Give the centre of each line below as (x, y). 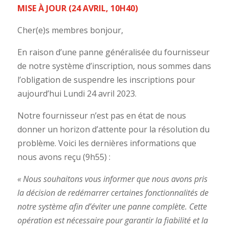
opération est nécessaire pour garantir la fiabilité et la (112, 220)
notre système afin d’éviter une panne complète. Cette (112, 207)
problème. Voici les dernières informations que (107, 143)
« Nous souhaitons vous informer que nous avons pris (112, 179)
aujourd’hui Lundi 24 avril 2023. (77, 94)
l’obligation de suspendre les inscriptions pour (106, 80)
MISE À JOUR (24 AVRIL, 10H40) (77, 8)
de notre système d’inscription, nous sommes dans (114, 66)
